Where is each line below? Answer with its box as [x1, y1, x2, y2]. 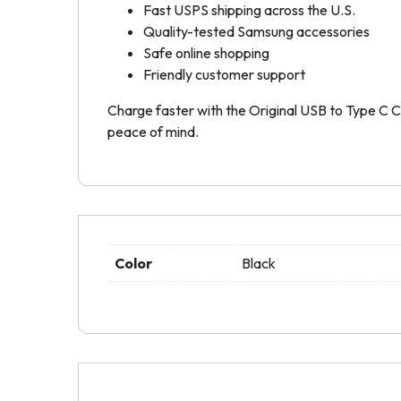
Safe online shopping [143, 43, 269, 62]
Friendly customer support [143, 64, 305, 83]
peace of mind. [107, 122, 199, 141]
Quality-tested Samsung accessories [143, 21, 370, 40]
